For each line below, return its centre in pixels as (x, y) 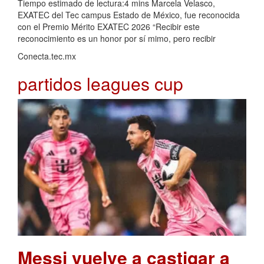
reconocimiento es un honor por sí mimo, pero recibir (117, 38)
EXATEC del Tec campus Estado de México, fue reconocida (129, 14)
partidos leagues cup (100, 83)
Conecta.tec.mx (47, 56)
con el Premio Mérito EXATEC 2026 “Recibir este (109, 26)
